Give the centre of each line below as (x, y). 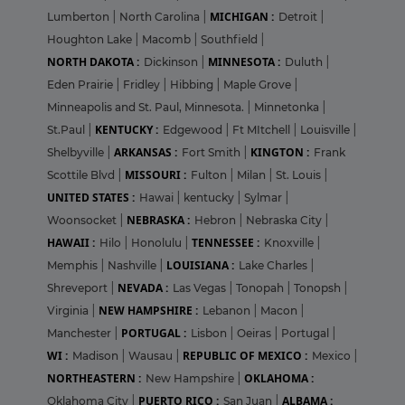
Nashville (133, 266)
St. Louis (300, 175)
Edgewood (194, 130)
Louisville (326, 130)
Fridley (143, 85)
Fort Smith (212, 153)
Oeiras (255, 334)
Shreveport (79, 288)
